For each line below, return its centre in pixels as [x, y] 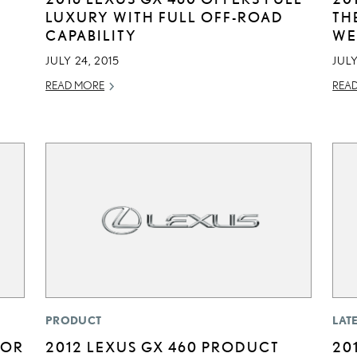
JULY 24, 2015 [83, 60]
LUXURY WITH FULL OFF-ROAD [165, 16]
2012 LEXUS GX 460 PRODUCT [163, 347]
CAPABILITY [92, 35]
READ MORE [75, 85]
